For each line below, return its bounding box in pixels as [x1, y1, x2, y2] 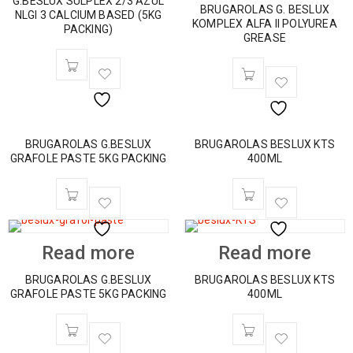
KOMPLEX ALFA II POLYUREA [192, 17, 337, 30]
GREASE [243, 32, 287, 44]
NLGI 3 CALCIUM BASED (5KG [14, 9, 162, 21]
